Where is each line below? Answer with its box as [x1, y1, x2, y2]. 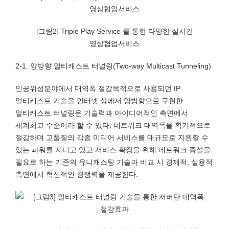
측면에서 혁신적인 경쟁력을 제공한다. [15, 170, 138, 178]
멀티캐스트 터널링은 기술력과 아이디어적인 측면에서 [15, 109, 188, 117]
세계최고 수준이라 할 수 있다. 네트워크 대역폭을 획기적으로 [15, 121, 211, 129]
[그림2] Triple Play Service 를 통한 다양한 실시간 [36, 27, 193, 35]
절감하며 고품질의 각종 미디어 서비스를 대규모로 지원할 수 [15, 133, 209, 142]
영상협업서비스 [89, 39, 140, 48]
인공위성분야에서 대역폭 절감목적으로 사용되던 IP [15, 84, 180, 93]
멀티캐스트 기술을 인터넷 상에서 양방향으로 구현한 [15, 97, 183, 105]
